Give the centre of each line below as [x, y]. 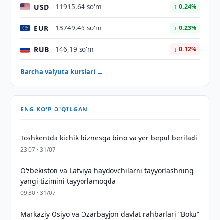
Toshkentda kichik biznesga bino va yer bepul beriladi [109, 138]
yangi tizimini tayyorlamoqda [68, 181]
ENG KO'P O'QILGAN [54, 109]
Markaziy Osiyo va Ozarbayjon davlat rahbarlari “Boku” [110, 214]
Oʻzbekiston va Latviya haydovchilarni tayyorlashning [107, 171]
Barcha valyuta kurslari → [62, 72]
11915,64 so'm [79, 7]
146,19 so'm [75, 49]
